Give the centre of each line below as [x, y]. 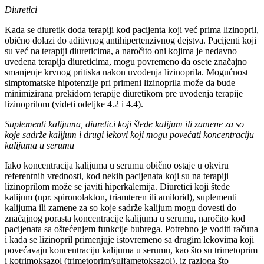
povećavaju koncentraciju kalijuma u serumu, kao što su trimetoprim [131, 250]
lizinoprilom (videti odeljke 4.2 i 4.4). [74, 104]
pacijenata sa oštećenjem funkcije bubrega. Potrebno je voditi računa [131, 229]
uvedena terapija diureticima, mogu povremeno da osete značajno [126, 62]
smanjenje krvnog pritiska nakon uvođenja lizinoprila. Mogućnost [126, 72]
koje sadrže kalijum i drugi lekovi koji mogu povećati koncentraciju [129, 135]
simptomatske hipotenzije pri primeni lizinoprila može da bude [120, 83]
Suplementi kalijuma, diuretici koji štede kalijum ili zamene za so [124, 124]
